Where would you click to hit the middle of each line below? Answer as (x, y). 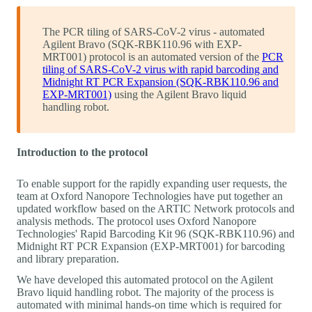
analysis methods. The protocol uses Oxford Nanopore (136, 221)
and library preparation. (68, 258)
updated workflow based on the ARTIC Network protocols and (156, 208)
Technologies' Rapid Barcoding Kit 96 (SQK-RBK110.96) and (156, 233)
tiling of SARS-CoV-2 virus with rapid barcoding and (161, 69)
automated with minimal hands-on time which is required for (149, 304)
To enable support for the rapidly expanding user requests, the (152, 183)
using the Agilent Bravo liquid (179, 94)
